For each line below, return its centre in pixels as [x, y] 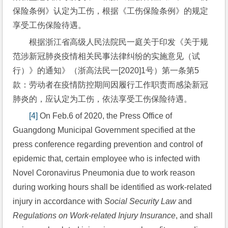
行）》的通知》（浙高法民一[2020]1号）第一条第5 [106, 70]
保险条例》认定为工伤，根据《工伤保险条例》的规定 [111, 11]
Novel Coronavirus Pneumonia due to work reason [104, 173]
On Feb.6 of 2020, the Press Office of [105, 116]
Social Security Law [140, 201]
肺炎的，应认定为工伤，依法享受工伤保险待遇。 [103, 99]
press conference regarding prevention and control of [108, 144]
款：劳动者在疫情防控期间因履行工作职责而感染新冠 [111, 85]
